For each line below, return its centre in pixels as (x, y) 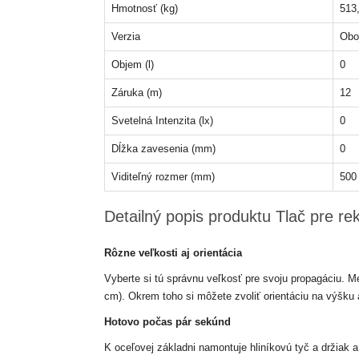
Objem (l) (132, 65)
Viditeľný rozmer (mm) (163, 177)
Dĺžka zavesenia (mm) (163, 149)
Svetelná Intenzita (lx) (162, 121)
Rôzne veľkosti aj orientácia (173, 253)
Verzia (125, 36)
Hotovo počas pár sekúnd (167, 322)
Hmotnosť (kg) (144, 8)
